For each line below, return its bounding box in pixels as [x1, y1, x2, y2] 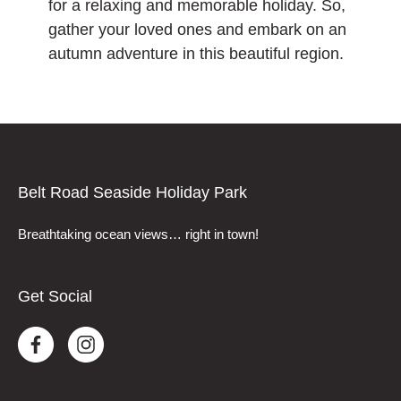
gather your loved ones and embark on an [48, 20, 346, 38]
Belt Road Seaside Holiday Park [18, 183, 247, 201]
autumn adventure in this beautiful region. [48, 44, 344, 63]
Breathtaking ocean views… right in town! [18, 226, 259, 242]
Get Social [18, 286, 92, 305]
